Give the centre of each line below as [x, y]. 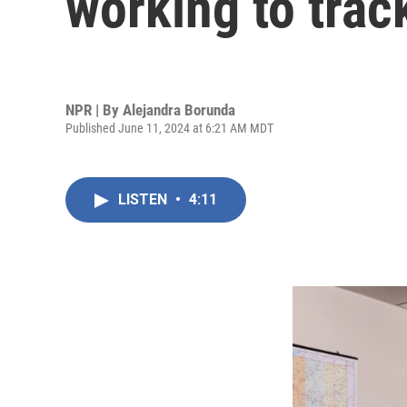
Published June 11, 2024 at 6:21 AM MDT [169, 128]
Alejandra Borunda [179, 109]
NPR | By [94, 109]
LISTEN [144, 199]
